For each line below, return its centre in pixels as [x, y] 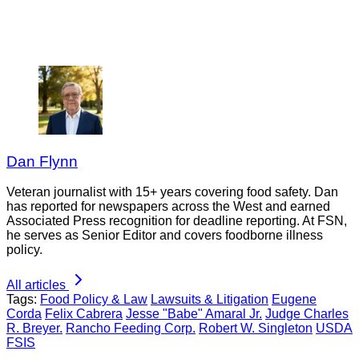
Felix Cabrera [84, 314]
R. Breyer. [34, 329]
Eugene [294, 300]
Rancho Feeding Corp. [131, 329]
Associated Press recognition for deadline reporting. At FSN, [177, 221]
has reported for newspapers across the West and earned [168, 207]
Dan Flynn [42, 161]
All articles [36, 285]
